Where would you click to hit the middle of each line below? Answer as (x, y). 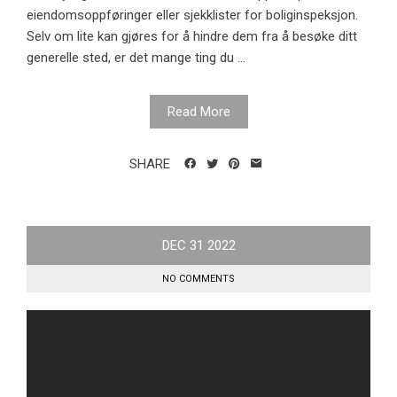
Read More (198, 112)
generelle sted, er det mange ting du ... (136, 58)
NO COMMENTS (198, 279)
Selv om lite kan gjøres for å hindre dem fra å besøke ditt (192, 37)
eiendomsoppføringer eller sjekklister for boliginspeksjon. (192, 16)
